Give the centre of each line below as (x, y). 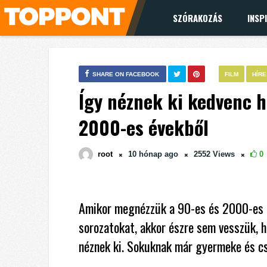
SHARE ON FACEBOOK (126, 74)
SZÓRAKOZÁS (198, 18)
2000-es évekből (144, 127)
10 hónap (146, 154)
